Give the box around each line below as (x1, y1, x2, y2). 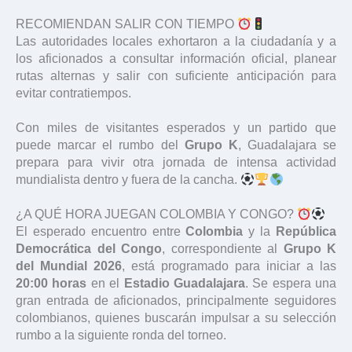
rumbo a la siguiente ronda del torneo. (16, 328, 226, 343)
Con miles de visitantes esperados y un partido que (16, 121, 336, 135)
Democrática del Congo (16, 242, 162, 256)
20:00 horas (16, 277, 87, 291)
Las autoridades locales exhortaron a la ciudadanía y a (16, 35, 336, 49)
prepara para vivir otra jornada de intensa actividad (16, 156, 336, 170)
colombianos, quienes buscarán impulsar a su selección (16, 311, 336, 325)
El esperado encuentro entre (16, 225, 186, 239)
